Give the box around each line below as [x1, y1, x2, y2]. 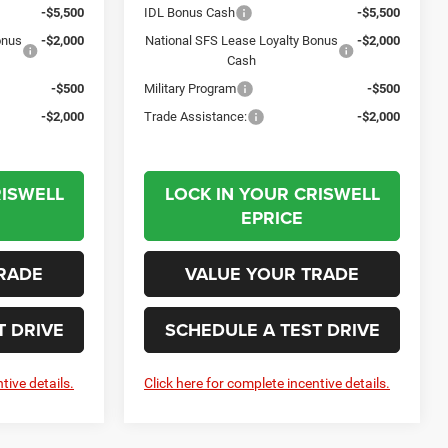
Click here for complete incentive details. [144, 374, 391, 391]
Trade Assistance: [144, 108, 248, 124]
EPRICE [241, 204, 303, 231]
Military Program [144, 80, 237, 96]
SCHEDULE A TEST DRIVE [164, 316, 380, 343]
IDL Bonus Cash [144, 4, 236, 20]
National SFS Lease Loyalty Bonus [144, 32, 338, 48]
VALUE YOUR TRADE [185, 260, 359, 287]
